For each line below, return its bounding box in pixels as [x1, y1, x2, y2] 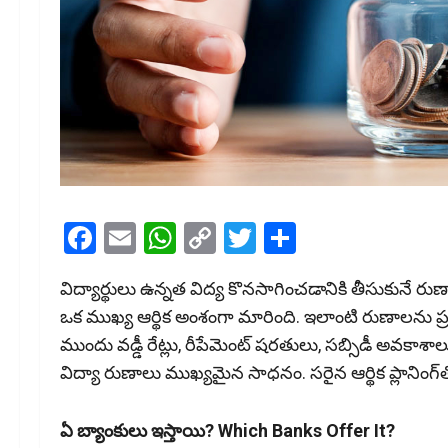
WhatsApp [176, 219, 320, 258]
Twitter [256, 219, 354, 258]
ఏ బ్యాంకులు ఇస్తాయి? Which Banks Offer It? [60, 420, 395, 442]
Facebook [96, 219, 229, 258]
